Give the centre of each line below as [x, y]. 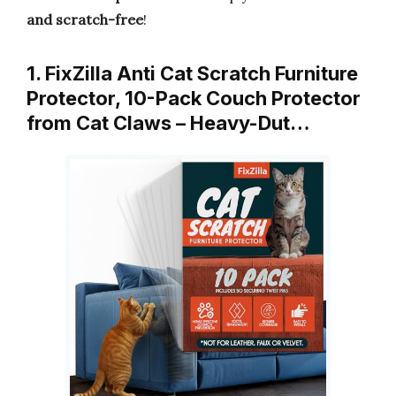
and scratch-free [85, 19]
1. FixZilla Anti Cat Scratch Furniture [192, 73]
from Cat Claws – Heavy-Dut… [168, 123]
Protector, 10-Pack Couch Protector [194, 98]
